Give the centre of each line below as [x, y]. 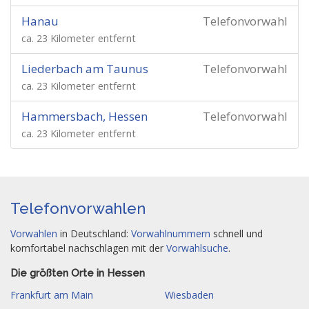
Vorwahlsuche [197, 248]
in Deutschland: [94, 233]
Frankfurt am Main [52, 295]
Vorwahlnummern [171, 233]
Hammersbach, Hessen [84, 116]
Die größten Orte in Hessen [78, 273]
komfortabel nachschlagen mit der [88, 248]
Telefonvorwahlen [78, 208]
